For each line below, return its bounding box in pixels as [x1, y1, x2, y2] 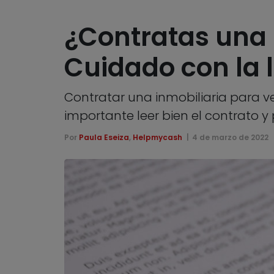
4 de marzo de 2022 [192, 132, 269, 143]
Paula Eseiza [78, 132, 129, 143]
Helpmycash [132, 132, 182, 143]
